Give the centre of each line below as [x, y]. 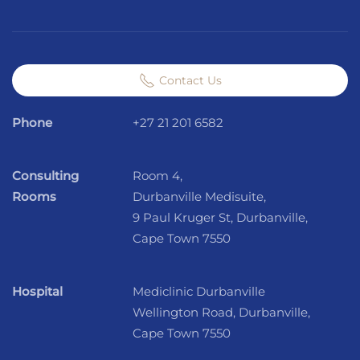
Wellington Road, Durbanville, [221, 313]
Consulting [45, 176]
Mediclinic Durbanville [199, 292]
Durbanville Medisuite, [199, 197]
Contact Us [190, 81]
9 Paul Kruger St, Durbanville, [220, 218]
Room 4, [157, 176]
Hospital [37, 292]
